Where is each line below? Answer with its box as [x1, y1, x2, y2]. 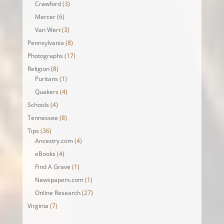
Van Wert [34, 25, 60, 34]
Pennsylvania [27, 38, 64, 47]
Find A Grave [34, 162, 70, 171]
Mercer [34, 12, 55, 21]
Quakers [34, 87, 58, 96]
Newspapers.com [34, 175, 83, 184]
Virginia [27, 201, 48, 210]
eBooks [34, 149, 55, 158]
